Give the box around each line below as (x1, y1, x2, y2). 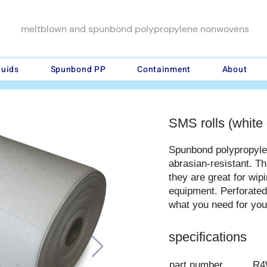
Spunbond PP (50, 63, 106, 76)
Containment (137, 63, 191, 76)
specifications (169, 229, 247, 244)
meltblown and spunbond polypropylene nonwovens (20, 23, 249, 35)
